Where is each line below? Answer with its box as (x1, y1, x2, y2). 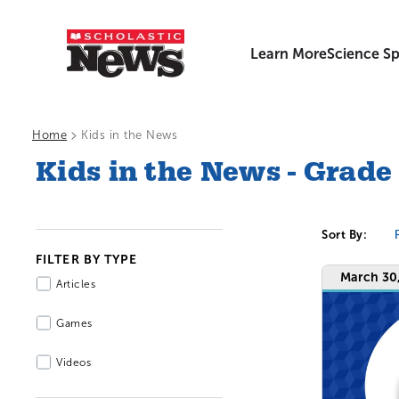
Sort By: (322, 228, 367, 241)
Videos (56, 356, 91, 369)
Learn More (250, 45, 328, 61)
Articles (56, 278, 95, 290)
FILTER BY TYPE (36, 252, 138, 266)
